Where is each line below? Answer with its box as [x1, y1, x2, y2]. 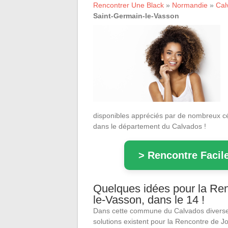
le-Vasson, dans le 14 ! [93, 193, 205, 206]
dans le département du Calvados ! [93, 122, 206, 130]
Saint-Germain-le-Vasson [93, 11, 179, 20]
